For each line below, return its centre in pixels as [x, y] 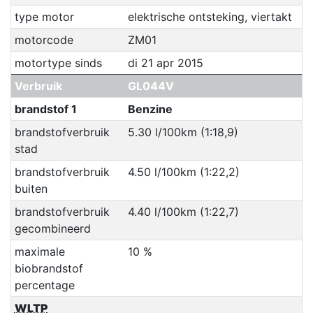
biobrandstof [49, 268]
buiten [31, 188]
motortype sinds [58, 63]
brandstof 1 [45, 109]
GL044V [151, 86]
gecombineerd [52, 228]
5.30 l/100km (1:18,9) [183, 132]
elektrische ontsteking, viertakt [210, 16]
